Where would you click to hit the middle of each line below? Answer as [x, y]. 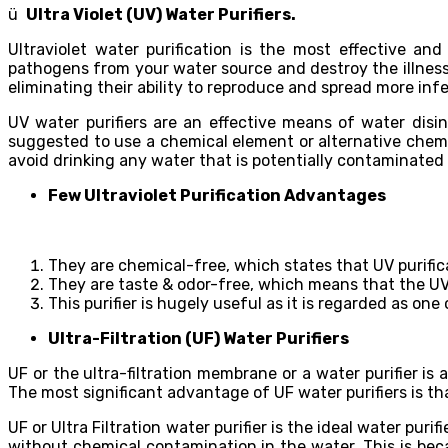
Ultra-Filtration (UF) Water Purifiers [198, 338]
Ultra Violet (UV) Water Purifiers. [161, 14]
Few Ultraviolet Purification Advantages [217, 195]
